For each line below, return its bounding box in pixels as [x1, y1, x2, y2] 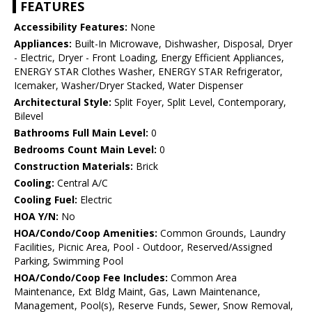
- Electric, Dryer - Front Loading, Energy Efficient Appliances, [14, 51, 284, 65]
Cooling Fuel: [14, 193, 77, 207]
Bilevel [14, 109, 43, 123]
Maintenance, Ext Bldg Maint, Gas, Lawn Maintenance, [14, 285, 260, 299]
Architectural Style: [14, 95, 111, 109]
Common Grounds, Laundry [157, 226, 286, 240]
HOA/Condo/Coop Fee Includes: [14, 271, 168, 285]
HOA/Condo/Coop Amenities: [14, 226, 157, 240]
